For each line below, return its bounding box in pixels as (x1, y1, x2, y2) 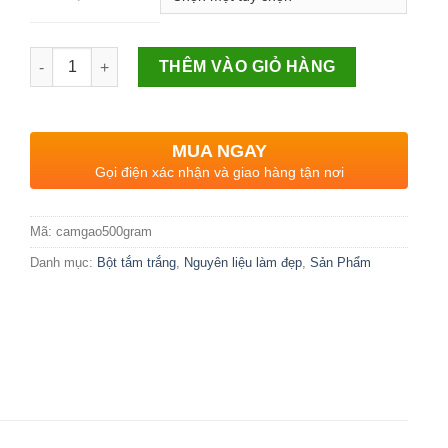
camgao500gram (56, 223, 153, 239)
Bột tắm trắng (97, 254, 177, 270)
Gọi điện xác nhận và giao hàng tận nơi (94, 163, 344, 180)
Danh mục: (30, 254, 98, 270)
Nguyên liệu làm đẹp (184, 254, 303, 270)
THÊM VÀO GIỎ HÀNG (158, 57, 336, 75)
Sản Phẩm (310, 254, 372, 270)
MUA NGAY (171, 140, 267, 161)
